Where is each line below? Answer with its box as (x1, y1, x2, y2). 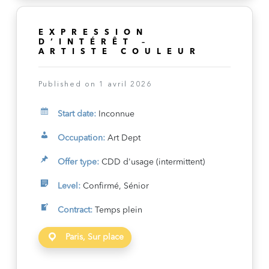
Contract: (57, 206, 92, 214)
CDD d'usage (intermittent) (98, 158, 205, 166)
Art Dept (104, 134, 141, 142)
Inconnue (95, 110, 134, 118)
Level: (57, 182, 80, 190)
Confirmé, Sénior (80, 182, 149, 190)
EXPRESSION (38, 29, 148, 37)
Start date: (57, 110, 96, 118)
